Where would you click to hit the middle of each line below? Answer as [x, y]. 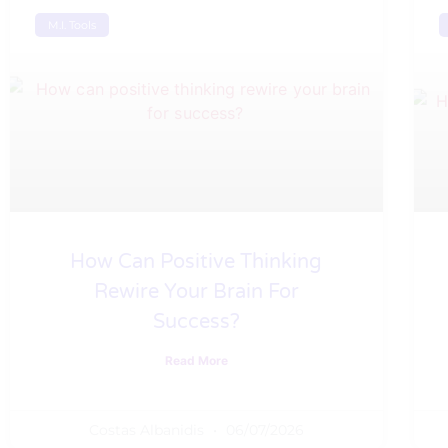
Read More [196, 360]
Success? [196, 321]
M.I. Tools [72, 24]
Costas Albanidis [148, 429]
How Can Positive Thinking [196, 261]
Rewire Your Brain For [196, 291]
